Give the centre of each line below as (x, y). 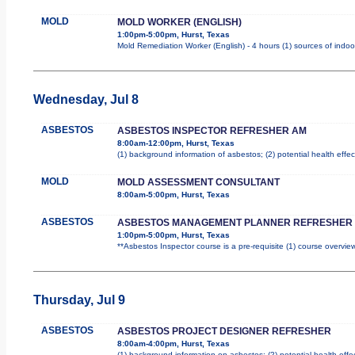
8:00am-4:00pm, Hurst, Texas (173, 343)
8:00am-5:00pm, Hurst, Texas (173, 194)
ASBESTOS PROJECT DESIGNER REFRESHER (224, 331)
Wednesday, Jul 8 (86, 99)
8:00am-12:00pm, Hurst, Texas (176, 143)
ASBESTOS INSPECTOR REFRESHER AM (212, 130)
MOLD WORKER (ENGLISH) (179, 22)
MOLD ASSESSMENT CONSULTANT (198, 182)
